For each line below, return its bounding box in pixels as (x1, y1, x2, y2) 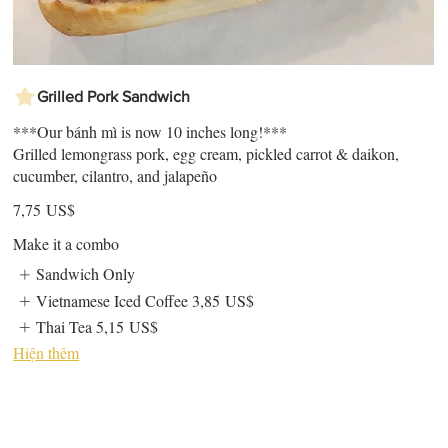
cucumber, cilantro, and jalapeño (13, 165, 218, 187)
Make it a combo (13, 233, 120, 255)
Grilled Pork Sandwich (37, 88, 191, 106)
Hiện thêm (13, 342, 80, 364)
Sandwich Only (35, 263, 135, 285)
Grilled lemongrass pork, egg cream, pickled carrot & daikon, (13, 143, 400, 165)
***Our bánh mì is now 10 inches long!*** (13, 121, 288, 143)
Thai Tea (35, 316, 92, 338)
